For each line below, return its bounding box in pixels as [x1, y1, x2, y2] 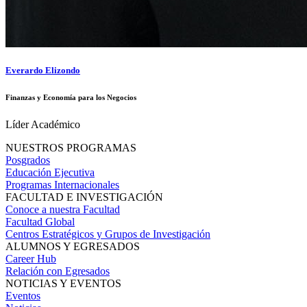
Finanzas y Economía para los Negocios [5, 93, 136, 101]
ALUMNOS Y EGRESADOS [5, 240, 140, 252]
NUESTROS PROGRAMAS [5, 141, 136, 153]
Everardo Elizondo [5, 64, 80, 75]
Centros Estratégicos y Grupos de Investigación [5, 228, 210, 240]
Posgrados [5, 153, 50, 166]
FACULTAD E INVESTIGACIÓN [5, 191, 163, 203]
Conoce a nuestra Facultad [5, 203, 120, 215]
